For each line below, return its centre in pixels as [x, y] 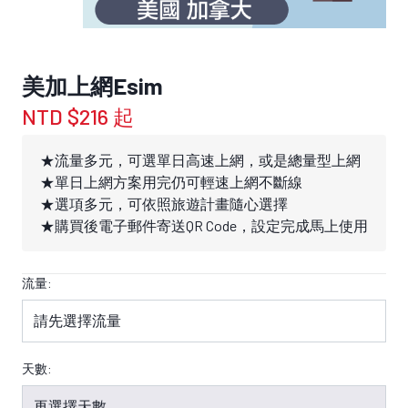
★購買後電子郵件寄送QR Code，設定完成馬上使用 [204, 225]
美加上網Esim [92, 86]
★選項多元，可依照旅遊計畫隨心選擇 [164, 204]
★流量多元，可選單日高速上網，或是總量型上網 [200, 160]
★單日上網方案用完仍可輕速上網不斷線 [171, 182]
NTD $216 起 [78, 117]
